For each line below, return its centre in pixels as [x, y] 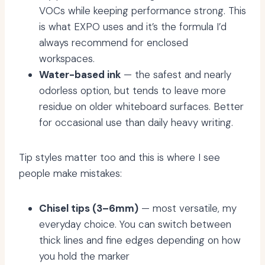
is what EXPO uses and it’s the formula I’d [133, 27]
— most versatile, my [188, 209]
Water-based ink [80, 75]
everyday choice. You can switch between [135, 224]
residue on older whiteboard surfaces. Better [141, 107]
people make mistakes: [70, 174]
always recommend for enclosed [114, 43]
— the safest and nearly [176, 75]
